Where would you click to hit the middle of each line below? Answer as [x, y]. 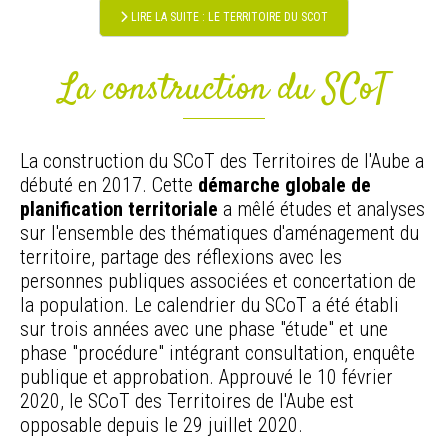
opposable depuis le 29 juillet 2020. [161, 425]
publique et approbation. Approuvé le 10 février [206, 377]
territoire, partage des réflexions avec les [181, 257]
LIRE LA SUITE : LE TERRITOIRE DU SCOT [228, 17]
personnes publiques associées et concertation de [218, 281]
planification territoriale [119, 209]
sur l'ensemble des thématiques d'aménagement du [219, 233]
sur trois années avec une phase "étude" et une [204, 329]
